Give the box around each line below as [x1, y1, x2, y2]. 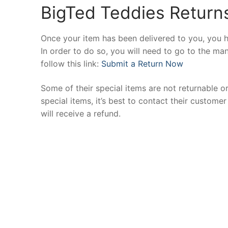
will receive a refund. [41, 108, 121, 119]
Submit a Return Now [101, 59, 183, 69]
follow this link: [41, 59, 101, 69]
